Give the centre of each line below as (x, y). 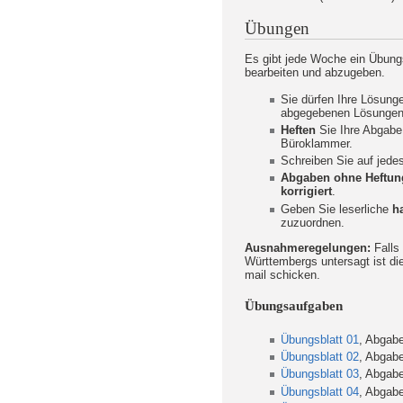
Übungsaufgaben (294, 306)
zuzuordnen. (313, 222)
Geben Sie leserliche (336, 209)
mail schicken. (282, 275)
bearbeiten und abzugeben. (315, 73)
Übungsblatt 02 (320, 357)
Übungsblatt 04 (320, 391)
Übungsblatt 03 (320, 374)
